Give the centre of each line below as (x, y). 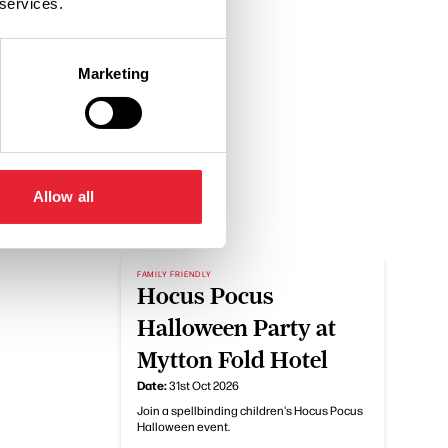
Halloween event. (183, 426)
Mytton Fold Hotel (232, 360)
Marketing (113, 73)
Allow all (63, 196)
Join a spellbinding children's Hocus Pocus (249, 410)
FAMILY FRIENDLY (174, 273)
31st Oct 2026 (203, 385)
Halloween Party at (236, 328)
